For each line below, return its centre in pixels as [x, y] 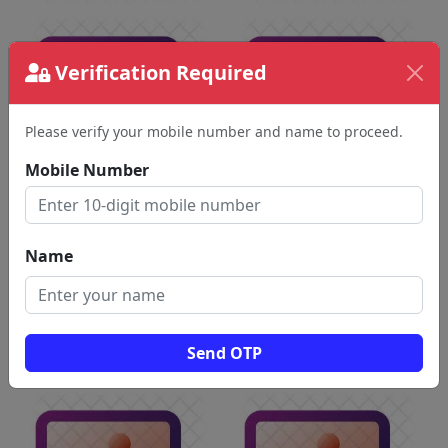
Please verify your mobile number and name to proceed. [214, 131]
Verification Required [158, 72]
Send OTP [224, 352]
